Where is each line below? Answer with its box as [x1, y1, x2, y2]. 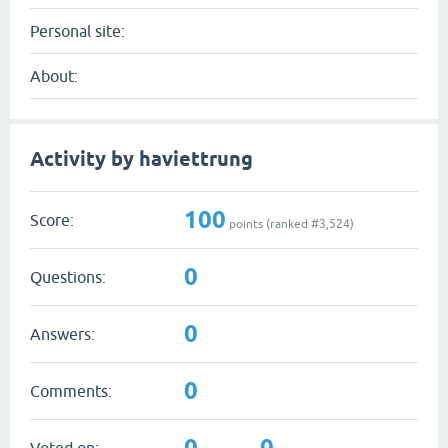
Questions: [30, 267, 106, 286]
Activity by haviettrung [30, 147, 253, 171]
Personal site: [30, 22, 125, 40]
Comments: [30, 381, 112, 400]
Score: [30, 210, 74, 229]
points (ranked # [226, 216, 319, 231]
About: [30, 67, 78, 85]
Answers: [30, 324, 95, 343]
